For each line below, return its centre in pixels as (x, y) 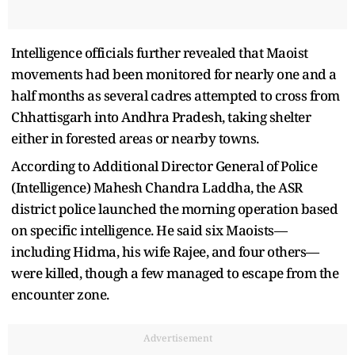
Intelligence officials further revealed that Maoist (160, 52)
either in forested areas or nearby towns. (135, 138)
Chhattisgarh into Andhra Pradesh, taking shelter (161, 116)
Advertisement (177, 338)
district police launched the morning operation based (174, 208)
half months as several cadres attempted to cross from (176, 95)
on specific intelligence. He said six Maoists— (149, 230)
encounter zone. (61, 294)
